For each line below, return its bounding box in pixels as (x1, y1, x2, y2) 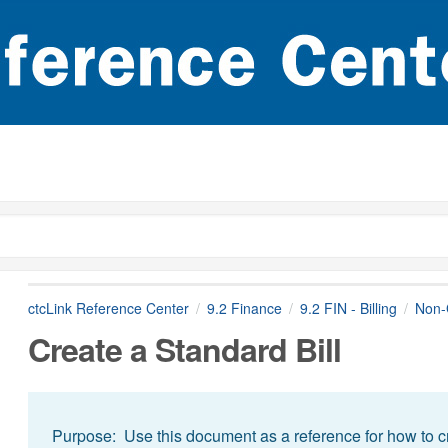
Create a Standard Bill (27, 325, 341, 372)
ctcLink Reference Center (27, 298, 189, 318)
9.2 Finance (206, 298, 282, 318)
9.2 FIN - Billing (299, 298, 397, 318)
